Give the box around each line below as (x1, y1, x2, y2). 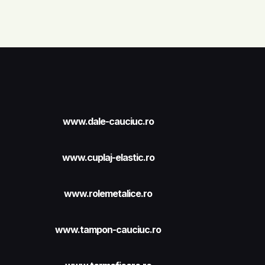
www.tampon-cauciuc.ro (55, 224, 161, 236)
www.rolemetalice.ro (64, 188, 153, 200)
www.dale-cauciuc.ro (62, 115, 154, 128)
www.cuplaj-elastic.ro (62, 151, 154, 164)
